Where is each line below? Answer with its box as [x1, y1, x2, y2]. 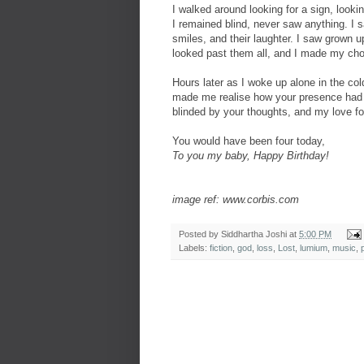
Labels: [179, 242, 210, 253]
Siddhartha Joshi [221, 228, 287, 239]
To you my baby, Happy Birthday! [172, 149, 329, 162]
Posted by [179, 228, 221, 239]
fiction [210, 242, 232, 253]
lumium [300, 242, 327, 253]
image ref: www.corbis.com [172, 193, 299, 206]
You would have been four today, [172, 134, 325, 147]
